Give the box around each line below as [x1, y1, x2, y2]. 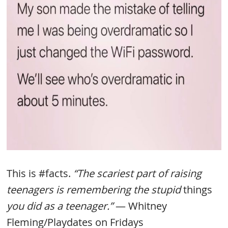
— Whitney [113, 199, 167, 213]
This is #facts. [7, 166, 74, 180]
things [183, 183, 213, 196]
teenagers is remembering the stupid [7, 183, 184, 196]
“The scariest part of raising [73, 166, 202, 180]
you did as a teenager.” [7, 199, 113, 213]
